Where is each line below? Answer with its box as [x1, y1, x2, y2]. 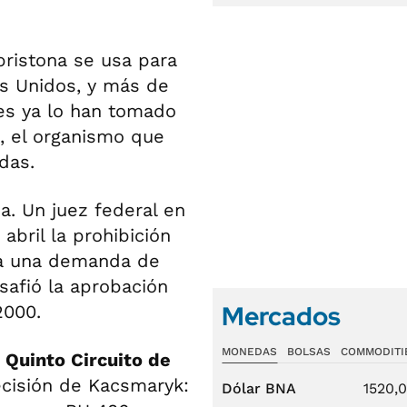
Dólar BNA [222, 380, 296, 397]
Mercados [222, 299, 341, 333]
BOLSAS [286, 345, 331, 358]
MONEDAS [222, 345, 277, 358]
